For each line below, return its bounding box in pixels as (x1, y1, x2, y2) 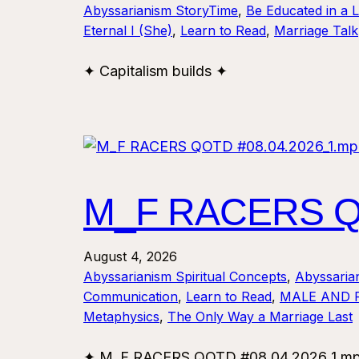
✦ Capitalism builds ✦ (83, 63, 228, 80)
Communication (83, 288, 178, 305)
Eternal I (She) (83, 22, 172, 39)
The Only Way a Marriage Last (167, 309, 353, 325)
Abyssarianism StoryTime (83, 2, 238, 19)
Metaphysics (83, 309, 159, 325)
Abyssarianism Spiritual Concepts (83, 268, 287, 285)
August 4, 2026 (83, 248, 177, 265)
